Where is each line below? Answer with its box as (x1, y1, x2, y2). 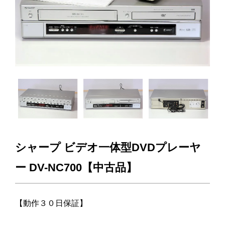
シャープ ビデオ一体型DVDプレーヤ (15, 141, 201, 154)
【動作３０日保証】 (15, 199, 95, 208)
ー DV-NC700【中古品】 (15, 161, 137, 174)
